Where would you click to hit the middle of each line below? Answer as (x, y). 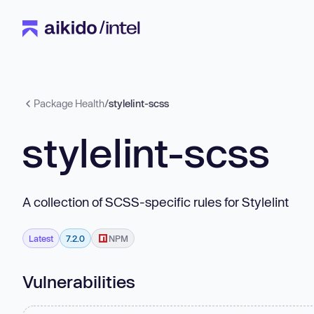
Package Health (69, 103)
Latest (41, 238)
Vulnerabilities (79, 281)
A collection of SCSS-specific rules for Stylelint (156, 202)
